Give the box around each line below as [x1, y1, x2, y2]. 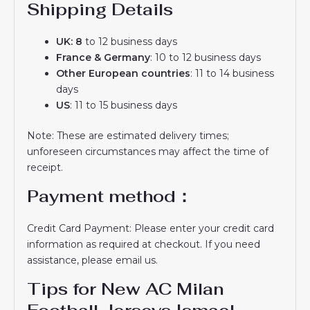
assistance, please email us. [27, 253, 158, 266]
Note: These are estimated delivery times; [27, 129, 230, 142]
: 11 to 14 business [190, 66, 275, 80]
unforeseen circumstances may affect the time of [27, 145, 269, 158]
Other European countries [56, 66, 191, 80]
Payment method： [27, 185, 193, 207]
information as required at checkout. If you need [27, 237, 261, 250]
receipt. [27, 161, 64, 174]
